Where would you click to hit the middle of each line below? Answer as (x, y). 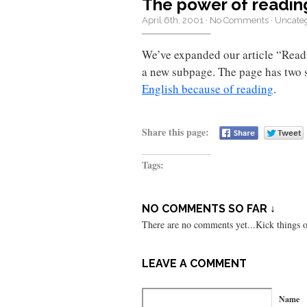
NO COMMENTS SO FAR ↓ (209, 209)
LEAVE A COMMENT (194, 263)
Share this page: (175, 132)
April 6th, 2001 (173, 21)
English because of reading (208, 88)
